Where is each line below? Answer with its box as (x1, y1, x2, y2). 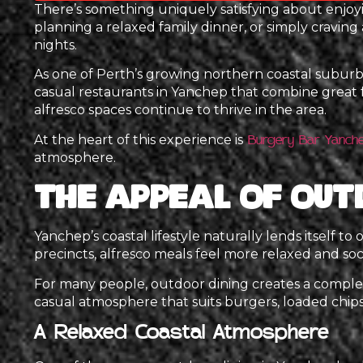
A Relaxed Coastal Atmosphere (34, 324, 329, 343)
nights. (34, 37, 77, 53)
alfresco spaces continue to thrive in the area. (34, 102, 327, 118)
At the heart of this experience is (34, 131, 243, 147)
